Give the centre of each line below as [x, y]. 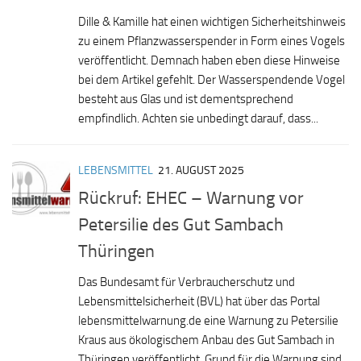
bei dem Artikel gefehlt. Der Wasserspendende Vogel [212, 80]
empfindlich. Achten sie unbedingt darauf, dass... [198, 119]
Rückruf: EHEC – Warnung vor [191, 197]
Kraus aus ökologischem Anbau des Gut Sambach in [206, 340]
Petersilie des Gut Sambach [181, 224]
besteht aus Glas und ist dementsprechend [186, 100]
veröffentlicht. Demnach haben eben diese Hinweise [209, 61]
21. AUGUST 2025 [201, 171]
